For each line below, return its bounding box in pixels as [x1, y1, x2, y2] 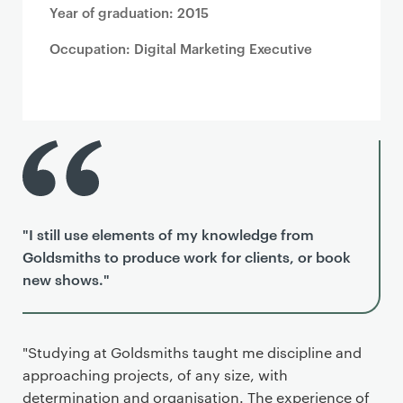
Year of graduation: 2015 [49, 3, 209, 22]
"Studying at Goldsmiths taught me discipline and [22, 343, 362, 362]
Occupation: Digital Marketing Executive [49, 39, 312, 58]
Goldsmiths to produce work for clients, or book [22, 246, 351, 266]
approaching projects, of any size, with [22, 365, 288, 384]
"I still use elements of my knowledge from [22, 224, 314, 244]
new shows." [22, 269, 110, 289]
